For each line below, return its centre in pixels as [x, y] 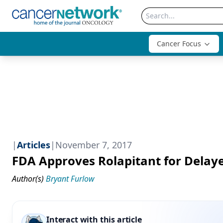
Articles [34, 145]
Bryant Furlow [70, 179]
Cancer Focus [179, 44]
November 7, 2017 [94, 145]
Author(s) [28, 179]
